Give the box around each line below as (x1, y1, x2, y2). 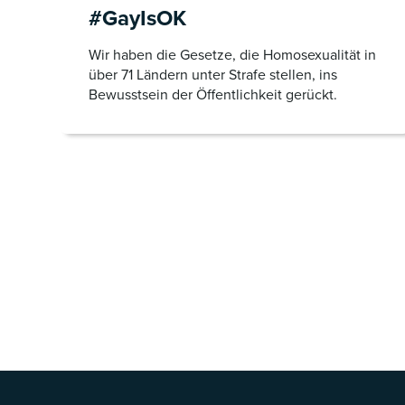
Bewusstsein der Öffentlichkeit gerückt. (89, 84, 337, 105)
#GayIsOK (89, 2, 186, 34)
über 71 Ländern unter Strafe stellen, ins (89, 64, 337, 85)
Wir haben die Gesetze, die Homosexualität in (89, 44, 376, 65)
